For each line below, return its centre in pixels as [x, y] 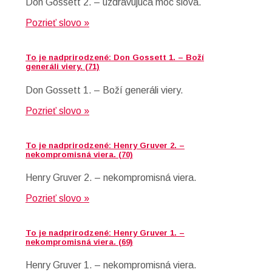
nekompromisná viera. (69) [79, 242]
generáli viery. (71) [63, 67]
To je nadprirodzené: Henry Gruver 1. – [105, 233]
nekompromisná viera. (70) [79, 154]
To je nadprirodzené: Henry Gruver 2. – [105, 145]
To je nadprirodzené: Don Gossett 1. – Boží [115, 58]
